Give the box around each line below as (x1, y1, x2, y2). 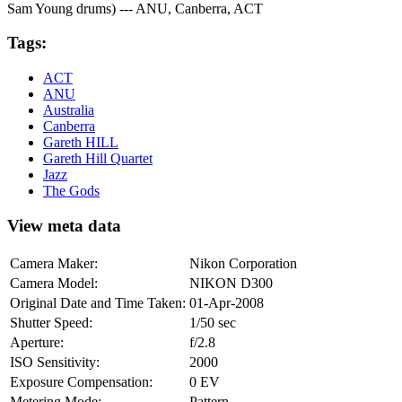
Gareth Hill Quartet (43, 151, 153, 167)
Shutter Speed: (10, 314, 92, 330)
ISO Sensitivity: (10, 354, 100, 370)
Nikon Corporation (189, 255, 297, 271)
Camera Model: (10, 275, 98, 291)
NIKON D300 (189, 275, 273, 291)
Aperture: (10, 334, 64, 350)
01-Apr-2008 (189, 294, 264, 310)
